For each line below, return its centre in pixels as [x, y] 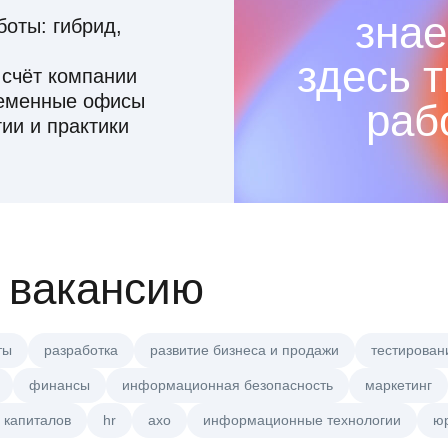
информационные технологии [302, 420]
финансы [59, 385]
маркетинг [398, 385]
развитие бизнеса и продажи [244, 350]
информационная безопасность [227, 385]
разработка [81, 350]
